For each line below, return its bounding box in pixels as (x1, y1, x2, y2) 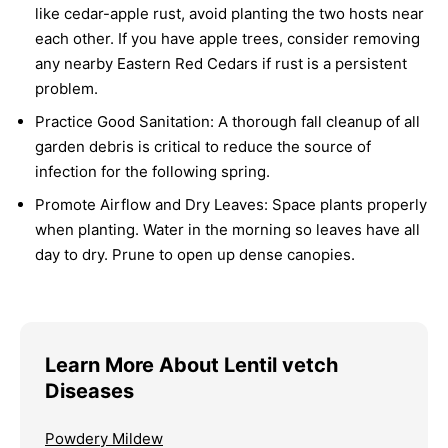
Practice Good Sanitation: (35, 112, 214, 132)
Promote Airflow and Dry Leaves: (35, 195, 268, 215)
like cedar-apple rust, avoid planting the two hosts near (35, 4, 424, 24)
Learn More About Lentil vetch (45, 353, 338, 378)
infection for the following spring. (35, 162, 270, 182)
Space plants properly (268, 195, 427, 215)
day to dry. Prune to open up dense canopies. (35, 245, 355, 265)
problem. (35, 79, 98, 99)
